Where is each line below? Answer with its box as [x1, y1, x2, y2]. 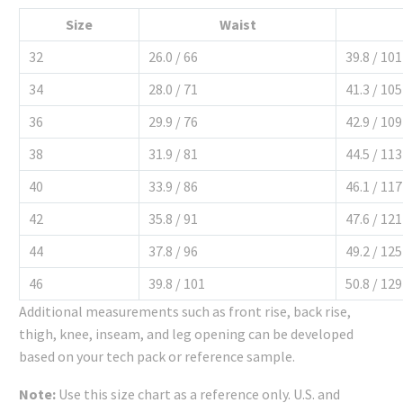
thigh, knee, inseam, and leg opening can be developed [19, 324, 354, 343]
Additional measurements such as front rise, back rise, [19, 301, 351, 320]
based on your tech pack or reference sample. [19, 346, 295, 365]
